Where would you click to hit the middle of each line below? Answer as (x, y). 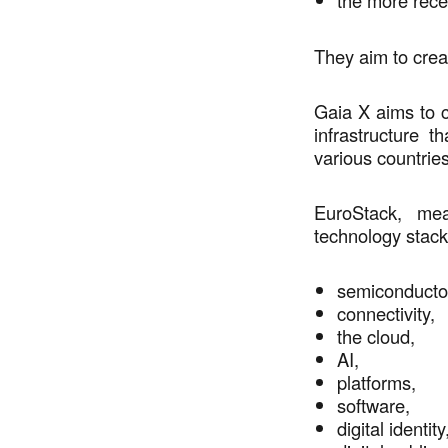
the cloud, (381, 336)
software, (379, 405)
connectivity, (391, 313)
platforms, (382, 382)
